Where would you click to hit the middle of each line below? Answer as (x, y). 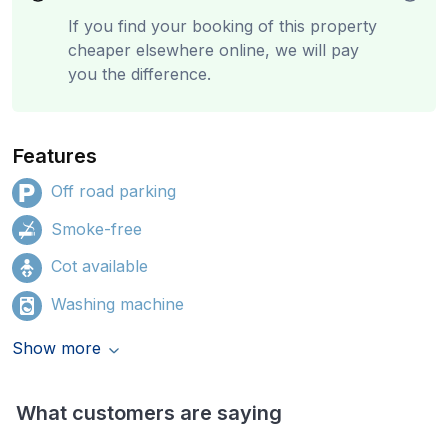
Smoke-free (96, 228)
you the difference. (139, 74)
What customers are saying (149, 412)
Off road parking (113, 191)
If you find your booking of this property (222, 26)
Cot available (99, 266)
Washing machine (117, 303)
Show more (56, 347)
